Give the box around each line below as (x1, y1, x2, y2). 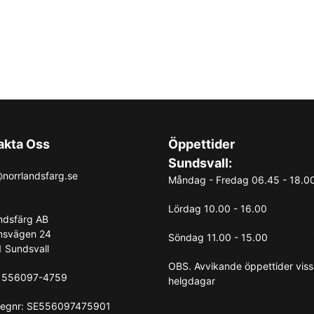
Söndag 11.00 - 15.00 (168, 231, 268, 243)
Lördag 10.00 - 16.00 (168, 203, 267, 214)
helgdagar (168, 275, 215, 287)
